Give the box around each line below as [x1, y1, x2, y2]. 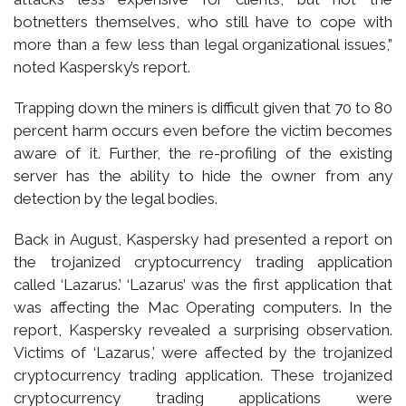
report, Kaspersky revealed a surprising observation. [14, 320, 392, 339]
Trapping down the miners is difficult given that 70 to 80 [14, 98, 392, 117]
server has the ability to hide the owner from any [14, 166, 392, 185]
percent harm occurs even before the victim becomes [14, 121, 392, 140]
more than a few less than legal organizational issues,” [14, 34, 392, 53]
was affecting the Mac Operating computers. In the [14, 297, 392, 316]
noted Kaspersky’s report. [14, 57, 190, 76]
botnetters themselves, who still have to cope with [14, 12, 392, 31]
